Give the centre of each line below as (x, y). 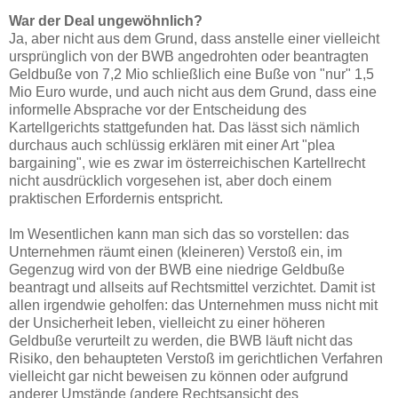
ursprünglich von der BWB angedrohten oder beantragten (189, 56)
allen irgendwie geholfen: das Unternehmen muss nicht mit (193, 305)
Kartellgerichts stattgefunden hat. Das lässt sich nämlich (184, 127)
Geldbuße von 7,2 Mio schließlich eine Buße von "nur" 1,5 (191, 74)
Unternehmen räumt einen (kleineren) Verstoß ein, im (175, 251)
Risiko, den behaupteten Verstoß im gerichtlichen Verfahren (196, 358)
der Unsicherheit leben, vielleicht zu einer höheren (167, 322)
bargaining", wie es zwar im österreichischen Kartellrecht (187, 163)
